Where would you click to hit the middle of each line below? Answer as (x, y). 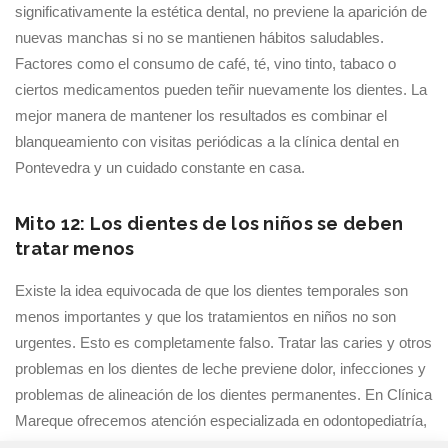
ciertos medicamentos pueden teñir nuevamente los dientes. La (221, 89)
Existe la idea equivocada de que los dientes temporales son (211, 290)
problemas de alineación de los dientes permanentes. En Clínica (223, 394)
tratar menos (75, 248)
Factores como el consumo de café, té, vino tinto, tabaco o (205, 63)
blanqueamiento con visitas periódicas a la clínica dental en (207, 141)
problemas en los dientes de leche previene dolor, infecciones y (220, 368)
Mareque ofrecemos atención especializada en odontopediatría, (221, 420)
